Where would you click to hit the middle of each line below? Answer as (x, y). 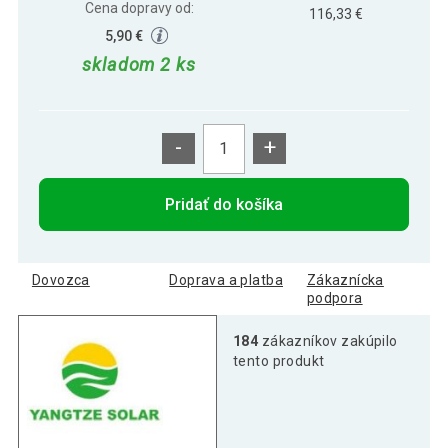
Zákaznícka (345, 279)
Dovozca (60, 279)
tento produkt (279, 360)
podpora (334, 297)
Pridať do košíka (224, 204)
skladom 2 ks (139, 65)
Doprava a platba (226, 279)
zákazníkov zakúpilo (328, 340)
